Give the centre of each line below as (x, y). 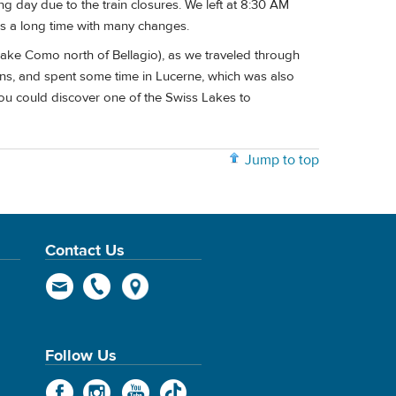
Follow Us (80, 356)
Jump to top (282, 160)
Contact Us (84, 250)
